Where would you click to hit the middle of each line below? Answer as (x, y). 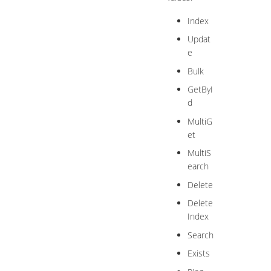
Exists (198, 253)
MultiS (199, 153)
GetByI (200, 90)
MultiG (200, 121)
